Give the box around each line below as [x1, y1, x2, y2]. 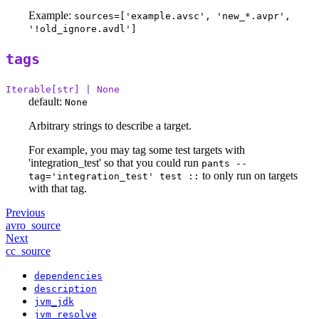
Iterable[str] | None [6, 83, 120, 95]
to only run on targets [199, 169, 298, 182]
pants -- [202, 157, 247, 169]
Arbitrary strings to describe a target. [28, 119, 192, 132]
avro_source [6, 219, 61, 231]
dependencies [34, 270, 103, 281]
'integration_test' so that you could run [28, 156, 202, 169]
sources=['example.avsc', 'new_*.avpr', [74, 11, 291, 21]
